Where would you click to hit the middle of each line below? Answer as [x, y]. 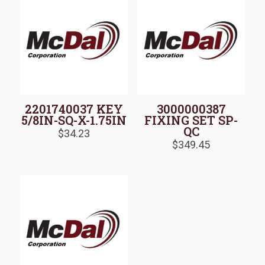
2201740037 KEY [74, 109]
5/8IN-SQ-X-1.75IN [74, 120]
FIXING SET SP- [191, 120]
